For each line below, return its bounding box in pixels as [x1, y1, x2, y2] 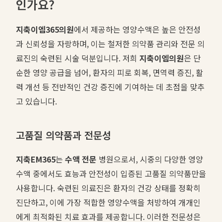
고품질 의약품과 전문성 [16, 127, 111, 142]
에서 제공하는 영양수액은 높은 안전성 [74, 23, 201, 35]
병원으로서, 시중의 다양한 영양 [97, 153, 203, 165]
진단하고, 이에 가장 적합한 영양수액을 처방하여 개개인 [16, 196, 201, 208]
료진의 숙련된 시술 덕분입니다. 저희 [16, 52, 139, 64]
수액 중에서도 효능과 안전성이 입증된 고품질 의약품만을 [16, 167, 206, 179]
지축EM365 [16, 153, 55, 165]
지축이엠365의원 [16, 23, 74, 35]
